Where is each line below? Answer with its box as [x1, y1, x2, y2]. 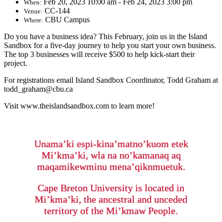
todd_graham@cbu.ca [4, 85, 73, 94]
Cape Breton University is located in [38, 182, 184, 194]
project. [4, 59, 27, 68]
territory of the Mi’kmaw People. [44, 205, 178, 217]
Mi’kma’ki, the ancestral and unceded [35, 194, 187, 205]
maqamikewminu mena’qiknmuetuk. [37, 161, 185, 172]
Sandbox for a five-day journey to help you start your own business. [4, 41, 216, 50]
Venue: [24, 7, 43, 15]
